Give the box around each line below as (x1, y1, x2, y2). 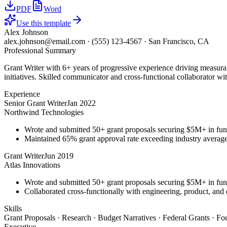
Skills (4, 204, 22, 213)
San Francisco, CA (148, 37, 209, 46)
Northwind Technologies (4, 108, 84, 117)
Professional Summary (4, 46, 76, 55)
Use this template (16, 19, 71, 27)
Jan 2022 (67, 99, 96, 107)
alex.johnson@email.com (4, 37, 85, 46)
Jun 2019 (44, 152, 73, 160)
